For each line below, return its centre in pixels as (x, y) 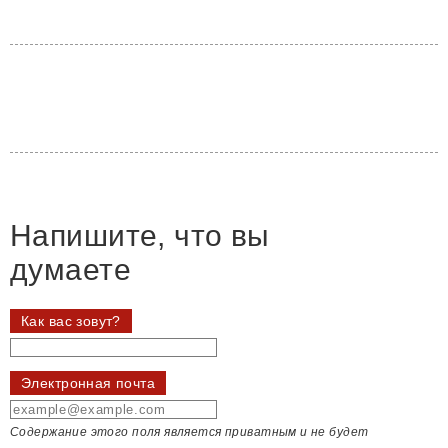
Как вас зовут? (71, 320)
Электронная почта (88, 382)
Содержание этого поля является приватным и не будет (189, 431)
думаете (70, 269)
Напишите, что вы (140, 235)
